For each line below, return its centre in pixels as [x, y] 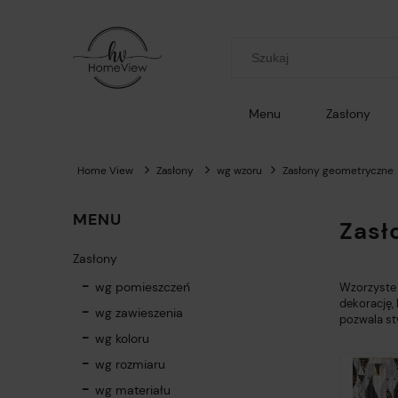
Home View [105, 171]
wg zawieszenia [139, 313]
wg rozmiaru [130, 365]
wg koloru [122, 339]
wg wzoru [239, 171]
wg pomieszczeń [143, 287]
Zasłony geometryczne [338, 171]
